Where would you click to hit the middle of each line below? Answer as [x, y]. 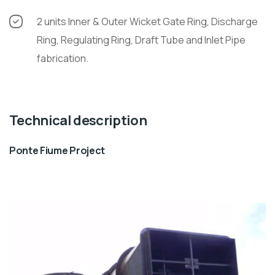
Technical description [78, 121]
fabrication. [63, 59]
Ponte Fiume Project [57, 151]
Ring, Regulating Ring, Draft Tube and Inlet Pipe [141, 40]
